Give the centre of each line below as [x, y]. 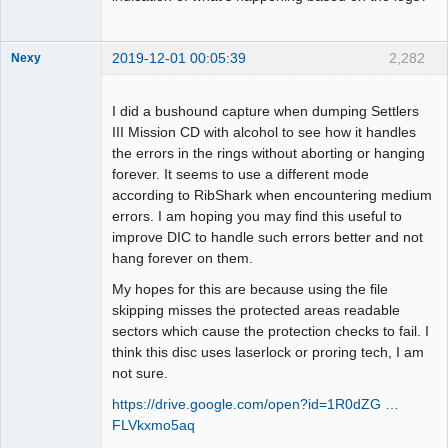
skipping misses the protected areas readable [256, 309]
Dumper [33, 153]
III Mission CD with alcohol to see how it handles [264, 131]
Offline [45, 176]
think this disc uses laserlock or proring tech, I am [268, 351]
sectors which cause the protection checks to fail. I [270, 330]
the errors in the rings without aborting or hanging [268, 152]
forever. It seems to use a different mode [240, 173]
